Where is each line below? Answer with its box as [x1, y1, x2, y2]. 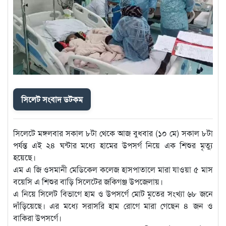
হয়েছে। [13, 151, 36, 163]
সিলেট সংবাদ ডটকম [21, 93, 83, 105]
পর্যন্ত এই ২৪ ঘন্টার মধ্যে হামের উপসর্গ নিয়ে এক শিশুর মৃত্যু [13, 139, 213, 151]
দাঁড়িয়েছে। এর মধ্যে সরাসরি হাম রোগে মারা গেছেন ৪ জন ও [13, 200, 213, 212]
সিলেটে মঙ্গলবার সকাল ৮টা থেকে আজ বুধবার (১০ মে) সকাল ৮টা [13, 127, 213, 139]
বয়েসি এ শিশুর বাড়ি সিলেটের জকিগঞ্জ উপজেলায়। [13, 176, 163, 188]
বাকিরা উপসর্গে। [13, 212, 62, 224]
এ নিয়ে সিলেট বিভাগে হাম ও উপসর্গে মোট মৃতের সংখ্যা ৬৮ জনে [13, 188, 213, 200]
